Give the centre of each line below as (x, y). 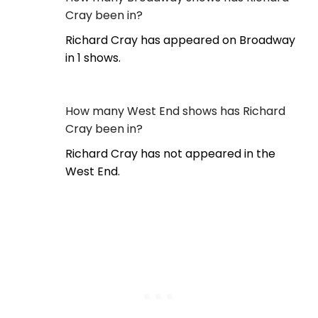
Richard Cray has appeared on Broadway (180, 40)
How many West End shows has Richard (175, 111)
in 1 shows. (93, 58)
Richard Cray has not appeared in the (170, 154)
